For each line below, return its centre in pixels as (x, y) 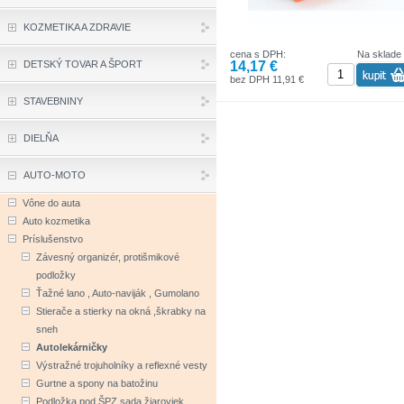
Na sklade (379, 54)
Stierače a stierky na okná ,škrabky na (121, 311)
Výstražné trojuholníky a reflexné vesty (122, 365)
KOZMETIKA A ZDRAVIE (77, 27)
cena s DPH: (258, 54)
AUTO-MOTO (55, 175)
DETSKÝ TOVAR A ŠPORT (83, 64)
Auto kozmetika (56, 221)
